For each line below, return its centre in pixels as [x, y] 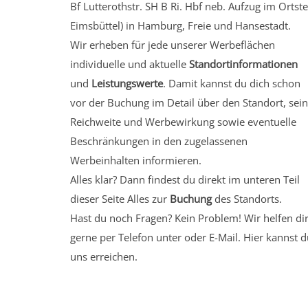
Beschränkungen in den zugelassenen [159, 141]
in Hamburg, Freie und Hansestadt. [207, 25]
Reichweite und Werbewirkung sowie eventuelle [183, 122]
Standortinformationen [243, 64]
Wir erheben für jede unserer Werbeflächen [173, 45]
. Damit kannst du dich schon [232, 83]
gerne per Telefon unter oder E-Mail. [157, 237]
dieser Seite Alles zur [120, 199]
